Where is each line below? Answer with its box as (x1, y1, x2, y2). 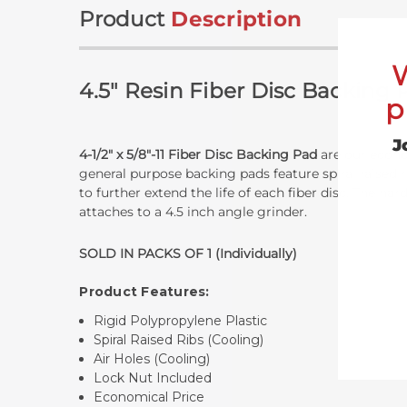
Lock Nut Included (94, 369, 213, 386)
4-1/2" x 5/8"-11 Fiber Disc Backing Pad (79, 145, 318, 163)
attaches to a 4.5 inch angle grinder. (79, 203, 308, 220)
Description (171, 5, 303, 32)
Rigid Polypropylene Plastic (94, 312, 268, 329)
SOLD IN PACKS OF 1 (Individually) (79, 244, 298, 262)
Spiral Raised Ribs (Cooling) (94, 331, 264, 348)
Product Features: (79, 283, 210, 300)
